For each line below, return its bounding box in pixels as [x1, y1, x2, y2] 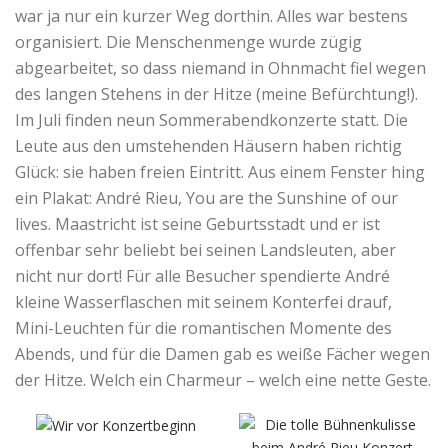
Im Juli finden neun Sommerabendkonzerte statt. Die [15, 108, 408, 131]
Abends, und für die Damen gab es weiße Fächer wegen [15, 342, 430, 365]
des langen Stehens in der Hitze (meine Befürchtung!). [15, 82, 418, 105]
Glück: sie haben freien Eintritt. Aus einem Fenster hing [15, 160, 425, 183]
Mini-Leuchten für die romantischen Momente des [15, 316, 392, 339]
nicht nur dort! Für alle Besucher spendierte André [15, 264, 390, 287]
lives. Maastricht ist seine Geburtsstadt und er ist [15, 212, 380, 235]
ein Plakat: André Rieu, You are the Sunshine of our [15, 186, 398, 209]
